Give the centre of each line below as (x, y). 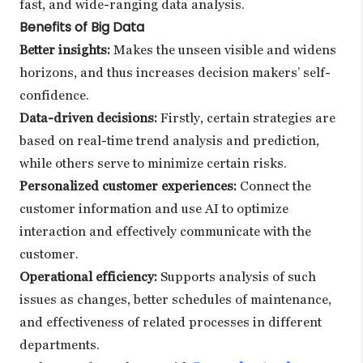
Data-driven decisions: (88, 117)
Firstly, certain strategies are (246, 117)
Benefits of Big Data (82, 27)
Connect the (274, 186)
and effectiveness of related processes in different (171, 322)
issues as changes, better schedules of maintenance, (175, 299)
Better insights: (65, 49)
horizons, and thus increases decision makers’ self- (175, 72)
